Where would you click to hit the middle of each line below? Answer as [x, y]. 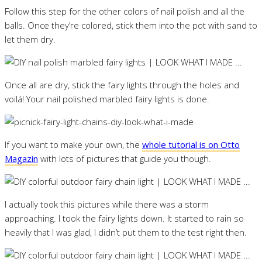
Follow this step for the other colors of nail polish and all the [125, 11]
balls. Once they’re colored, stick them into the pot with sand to [131, 25]
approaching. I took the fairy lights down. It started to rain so [124, 218]
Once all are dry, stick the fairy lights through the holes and [122, 85]
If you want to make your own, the [73, 144]
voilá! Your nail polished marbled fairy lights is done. [107, 99]
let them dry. [30, 39]
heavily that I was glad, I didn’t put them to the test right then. [126, 232]
